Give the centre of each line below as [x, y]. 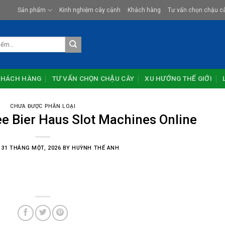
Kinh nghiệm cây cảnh [90, 10]
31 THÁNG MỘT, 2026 [31, 148]
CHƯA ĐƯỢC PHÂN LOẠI [43, 106]
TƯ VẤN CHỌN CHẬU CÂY [93, 78]
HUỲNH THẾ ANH [96, 148]
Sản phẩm [32, 10]
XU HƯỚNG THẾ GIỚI [179, 78]
